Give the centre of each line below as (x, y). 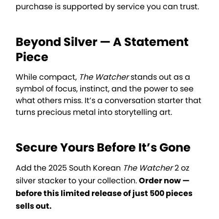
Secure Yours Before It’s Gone (103, 147)
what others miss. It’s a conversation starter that (109, 100)
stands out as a (159, 77)
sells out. (34, 206)
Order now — (164, 180)
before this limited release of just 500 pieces (104, 193)
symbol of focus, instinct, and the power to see (105, 88)
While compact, (47, 77)
